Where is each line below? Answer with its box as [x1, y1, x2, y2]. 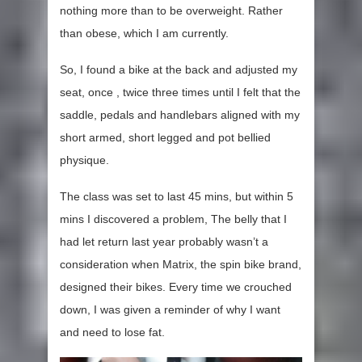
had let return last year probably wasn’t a [60, 234, 268, 248]
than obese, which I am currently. [60, 26, 229, 40]
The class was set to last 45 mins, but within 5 [60, 189, 293, 203]
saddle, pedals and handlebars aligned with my [60, 107, 300, 121]
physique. [60, 153, 109, 166]
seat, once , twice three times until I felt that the [60, 85, 301, 99]
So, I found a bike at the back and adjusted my [60, 62, 297, 76]
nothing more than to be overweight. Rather [60, 3, 283, 17]
